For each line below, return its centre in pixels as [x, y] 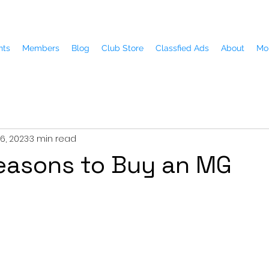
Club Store [122, 48]
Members [41, 48]
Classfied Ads [182, 48]
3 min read [53, 138]
